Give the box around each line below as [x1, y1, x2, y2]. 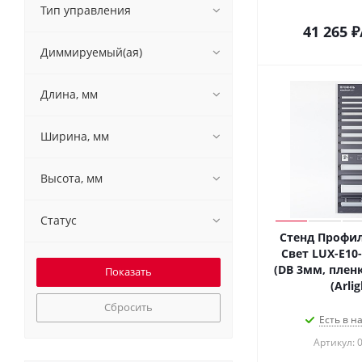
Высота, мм [40, 170, 103, 186]
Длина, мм [40, 86, 98, 102]
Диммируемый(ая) [40, 44, 142, 60]
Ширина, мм [40, 128, 109, 144]
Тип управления [40, 2, 131, 18]
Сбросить [104, 300, 153, 314]
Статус [40, 213, 77, 228]
